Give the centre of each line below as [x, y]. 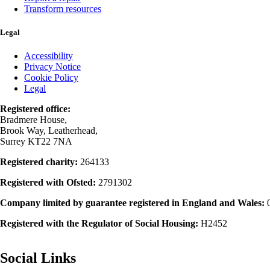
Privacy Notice [52, 66]
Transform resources [63, 9]
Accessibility [49, 55]
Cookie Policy [51, 77]
